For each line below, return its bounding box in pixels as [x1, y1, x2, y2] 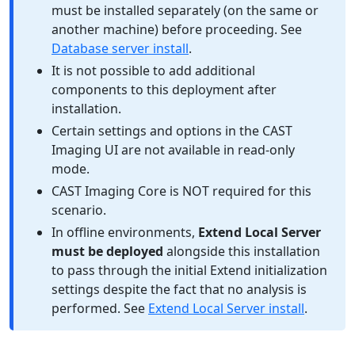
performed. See [52, 300, 148, 317]
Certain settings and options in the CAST [52, 122, 292, 139]
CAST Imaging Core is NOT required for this [52, 182, 311, 200]
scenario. [52, 201, 106, 219]
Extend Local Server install [148, 300, 304, 317]
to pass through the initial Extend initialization [52, 261, 327, 279]
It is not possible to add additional [52, 62, 255, 79]
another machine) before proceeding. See [52, 21, 302, 38]
